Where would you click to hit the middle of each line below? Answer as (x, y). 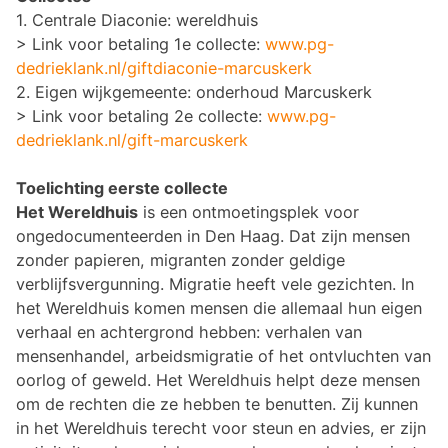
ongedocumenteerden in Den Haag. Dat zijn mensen (213, 236)
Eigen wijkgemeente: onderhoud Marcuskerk (203, 92)
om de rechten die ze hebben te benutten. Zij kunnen (217, 404)
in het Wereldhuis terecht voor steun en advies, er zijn (221, 428)
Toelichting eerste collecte (122, 188)
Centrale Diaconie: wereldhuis (145, 20)
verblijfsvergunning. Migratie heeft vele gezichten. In (215, 284)
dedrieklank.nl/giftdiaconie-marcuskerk (164, 68)
